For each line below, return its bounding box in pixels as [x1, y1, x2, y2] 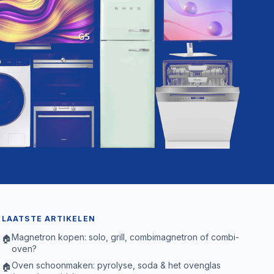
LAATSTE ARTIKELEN [1, 213, 96, 223]
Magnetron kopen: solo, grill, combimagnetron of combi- [11, 231, 239, 242]
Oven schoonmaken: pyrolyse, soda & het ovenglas [11, 259, 221, 270]
